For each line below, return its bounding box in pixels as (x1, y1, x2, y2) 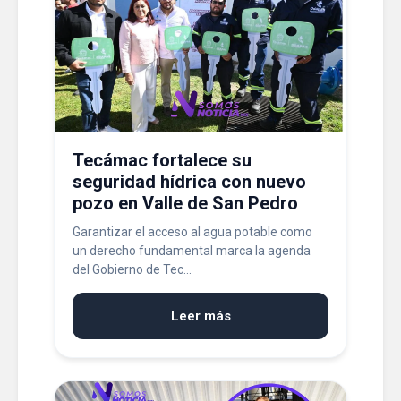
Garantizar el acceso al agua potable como (73, 225, 312, 239)
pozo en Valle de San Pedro (73, 192, 298, 214)
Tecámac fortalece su (73, 149, 252, 171)
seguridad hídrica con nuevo (73, 171, 306, 192)
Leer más (170, 308, 231, 324)
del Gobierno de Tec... (73, 262, 192, 277)
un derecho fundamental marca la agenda (73, 243, 311, 258)
